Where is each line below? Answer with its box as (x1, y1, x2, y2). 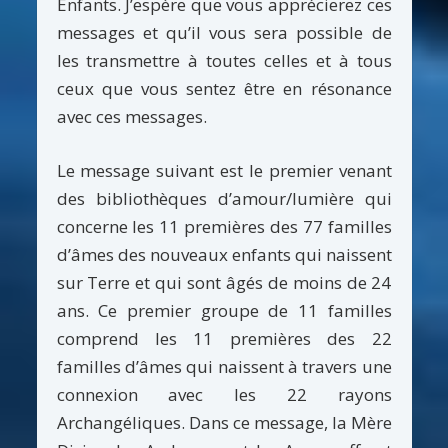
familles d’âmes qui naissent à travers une (56, 355, 392, 379)
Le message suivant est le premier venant (56, 159, 392, 183)
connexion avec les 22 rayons (56, 383, 392, 407)
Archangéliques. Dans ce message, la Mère (56, 411, 392, 435)
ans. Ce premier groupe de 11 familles (56, 299, 392, 323)
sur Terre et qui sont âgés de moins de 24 (56, 271, 392, 295)
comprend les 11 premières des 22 (56, 327, 392, 351)
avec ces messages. (56, 104, 207, 128)
